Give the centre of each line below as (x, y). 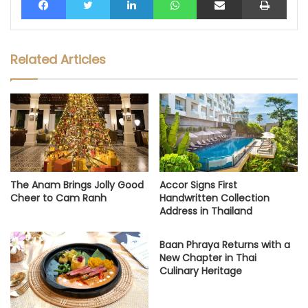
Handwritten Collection (214, 198)
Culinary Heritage (201, 271)
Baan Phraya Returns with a (225, 244)
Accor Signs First (198, 185)
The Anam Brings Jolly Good (77, 185)
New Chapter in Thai (208, 257)
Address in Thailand (206, 211)
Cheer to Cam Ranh (58, 198)
